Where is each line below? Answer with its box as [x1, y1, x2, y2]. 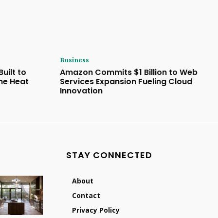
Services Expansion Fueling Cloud [59, 76, 192, 88]
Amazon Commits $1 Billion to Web [59, 67, 198, 78]
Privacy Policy [72, 205, 120, 215]
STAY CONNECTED [66, 149, 152, 162]
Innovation [59, 85, 103, 97]
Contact [72, 191, 100, 200]
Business [59, 55, 89, 64]
